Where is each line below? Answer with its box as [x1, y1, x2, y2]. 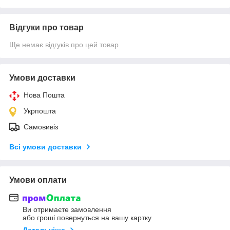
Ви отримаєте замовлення [23, 205, 111, 214]
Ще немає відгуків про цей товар [9, 40, 119, 49]
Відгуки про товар [9, 23, 84, 32]
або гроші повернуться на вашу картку [23, 214, 151, 222]
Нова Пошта [24, 90, 65, 99]
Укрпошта [24, 106, 56, 115]
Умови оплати [9, 175, 67, 184]
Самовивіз [24, 122, 58, 131]
